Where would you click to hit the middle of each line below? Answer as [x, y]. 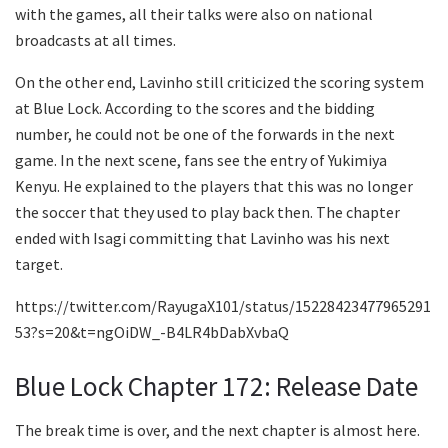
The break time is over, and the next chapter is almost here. [217, 430]
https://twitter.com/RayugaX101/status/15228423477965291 [223, 306]
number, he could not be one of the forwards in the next [205, 134]
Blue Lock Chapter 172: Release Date [216, 385]
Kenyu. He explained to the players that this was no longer [214, 186]
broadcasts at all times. [95, 40]
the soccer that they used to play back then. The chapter [207, 212]
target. [39, 264]
